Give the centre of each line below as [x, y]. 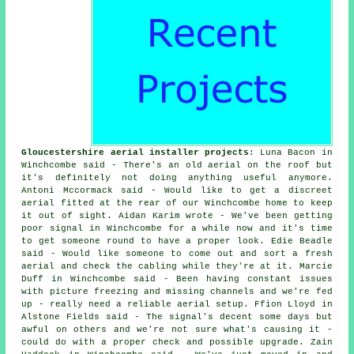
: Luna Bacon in [291, 153]
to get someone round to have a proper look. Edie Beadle [177, 241]
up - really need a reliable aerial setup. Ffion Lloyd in [177, 305]
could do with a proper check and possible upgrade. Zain [177, 343]
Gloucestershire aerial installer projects [135, 153]
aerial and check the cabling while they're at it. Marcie [177, 267]
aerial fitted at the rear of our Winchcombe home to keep [177, 203]
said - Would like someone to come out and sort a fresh [177, 254]
